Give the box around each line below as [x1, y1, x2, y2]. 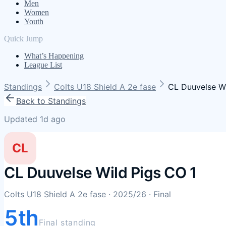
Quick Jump [4, 34, 43, 43]
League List [24, 61, 62, 69]
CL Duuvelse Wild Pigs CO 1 [4, 163, 196, 182]
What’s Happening [24, 51, 84, 60]
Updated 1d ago [4, 114, 66, 124]
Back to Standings [16, 96, 86, 106]
